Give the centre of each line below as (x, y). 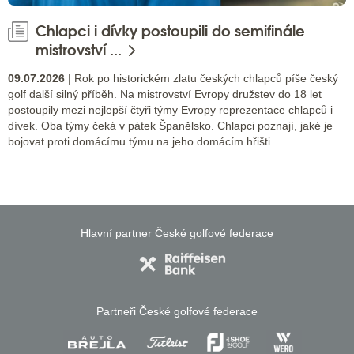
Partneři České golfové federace (177, 311)
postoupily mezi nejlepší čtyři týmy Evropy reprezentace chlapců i (170, 109)
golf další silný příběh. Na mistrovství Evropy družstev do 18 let (165, 94)
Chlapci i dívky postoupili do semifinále (170, 31)
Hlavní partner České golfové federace (177, 233)
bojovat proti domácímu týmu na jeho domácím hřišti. (141, 141)
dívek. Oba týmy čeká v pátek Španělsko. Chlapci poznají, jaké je (170, 125)
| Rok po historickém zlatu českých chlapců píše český (201, 78)
